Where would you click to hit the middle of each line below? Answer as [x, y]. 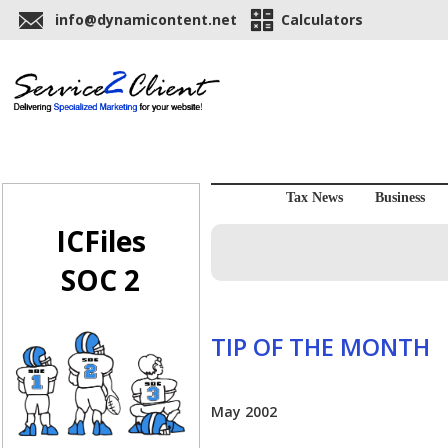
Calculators [322, 19]
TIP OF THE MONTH [320, 346]
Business [399, 198]
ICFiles [100, 241]
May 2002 [244, 412]
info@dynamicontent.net [146, 19]
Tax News [314, 198]
